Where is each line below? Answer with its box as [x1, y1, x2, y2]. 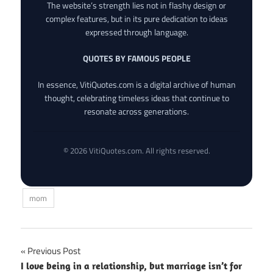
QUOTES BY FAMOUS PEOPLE [82, 51, 191, 65]
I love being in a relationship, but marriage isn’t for [21, 259, 242, 272]
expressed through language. [85, 25, 188, 38]
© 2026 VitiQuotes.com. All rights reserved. [63, 144, 210, 157]
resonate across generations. [84, 104, 189, 118]
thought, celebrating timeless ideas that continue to [44, 91, 229, 104]
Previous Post [27, 243, 80, 258]
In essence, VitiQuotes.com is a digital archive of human [37, 77, 236, 91]
